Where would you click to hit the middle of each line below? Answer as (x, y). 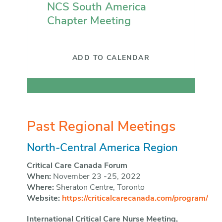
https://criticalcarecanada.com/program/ (135, 199)
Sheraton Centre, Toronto (99, 188)
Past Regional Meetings (101, 128)
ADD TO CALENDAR (111, 58)
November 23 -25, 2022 (96, 177)
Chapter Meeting (89, 22)
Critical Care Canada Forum (78, 166)
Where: (40, 188)
